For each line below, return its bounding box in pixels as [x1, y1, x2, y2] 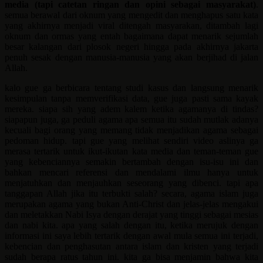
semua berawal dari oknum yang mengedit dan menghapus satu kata [5, 9, 258, 20]
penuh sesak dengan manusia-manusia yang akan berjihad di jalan [5, 52, 258, 62]
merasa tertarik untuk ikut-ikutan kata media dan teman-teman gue [5, 146, 258, 156]
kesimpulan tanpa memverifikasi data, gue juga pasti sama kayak [5, 93, 258, 103]
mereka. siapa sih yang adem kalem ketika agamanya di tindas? [5, 103, 258, 114]
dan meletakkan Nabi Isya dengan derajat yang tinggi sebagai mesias [5, 209, 258, 220]
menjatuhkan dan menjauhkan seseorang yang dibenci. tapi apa [5, 177, 258, 188]
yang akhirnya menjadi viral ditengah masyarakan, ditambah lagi [5, 20, 258, 31]
